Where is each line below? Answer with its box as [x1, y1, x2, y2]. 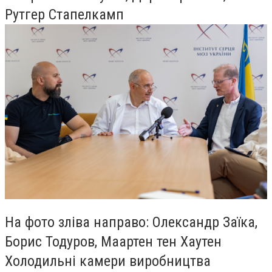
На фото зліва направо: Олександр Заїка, [5, 213, 257, 231]
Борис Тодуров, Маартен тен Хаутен [5, 233, 222, 250]
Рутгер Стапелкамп [5, 6, 124, 24]
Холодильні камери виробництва [5, 252, 211, 270]
